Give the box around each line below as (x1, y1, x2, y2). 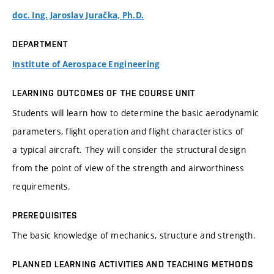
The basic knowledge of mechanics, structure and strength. (12, 229, 256, 242)
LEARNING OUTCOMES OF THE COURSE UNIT (12, 88, 196, 98)
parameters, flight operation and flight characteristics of (12, 125, 244, 138)
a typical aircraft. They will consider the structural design (12, 144, 246, 156)
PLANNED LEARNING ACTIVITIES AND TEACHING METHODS (12, 259, 253, 270)
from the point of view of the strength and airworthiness (12, 162, 245, 174)
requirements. (12, 180, 71, 193)
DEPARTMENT (12, 39, 68, 50)
